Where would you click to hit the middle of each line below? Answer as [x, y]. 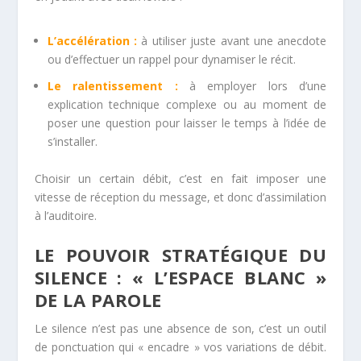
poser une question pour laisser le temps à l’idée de [187, 122]
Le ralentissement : [112, 85]
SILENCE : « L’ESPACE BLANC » [180, 277]
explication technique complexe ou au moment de [187, 104]
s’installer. [72, 141]
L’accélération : [92, 40]
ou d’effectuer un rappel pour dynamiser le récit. [171, 59]
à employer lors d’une [252, 85]
